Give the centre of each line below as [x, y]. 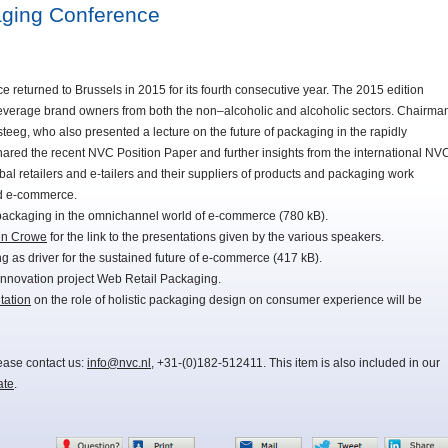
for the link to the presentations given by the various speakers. [215, 237]
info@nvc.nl [119, 363]
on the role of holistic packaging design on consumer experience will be [226, 300]
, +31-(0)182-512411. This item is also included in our [295, 363]
